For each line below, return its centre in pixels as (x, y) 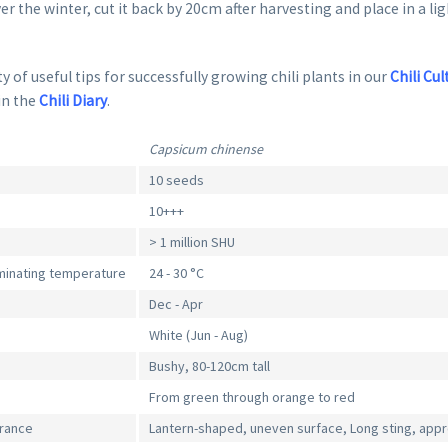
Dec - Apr (176, 304)
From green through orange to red (252, 397)
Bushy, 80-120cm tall (210, 366)
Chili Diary (73, 101)
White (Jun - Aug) (199, 335)
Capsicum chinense (206, 149)
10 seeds (177, 180)
